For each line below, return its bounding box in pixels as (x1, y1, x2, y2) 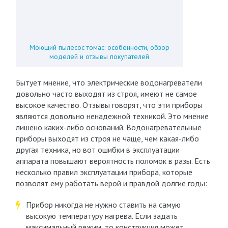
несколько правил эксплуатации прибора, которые (15, 167, 192, 177)
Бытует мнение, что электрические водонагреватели (15, 77, 202, 88)
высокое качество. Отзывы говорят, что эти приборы (15, 100, 203, 110)
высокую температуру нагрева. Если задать (25, 211, 178, 221)
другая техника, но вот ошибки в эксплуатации (15, 145, 180, 155)
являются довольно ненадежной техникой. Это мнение (15, 111, 209, 121)
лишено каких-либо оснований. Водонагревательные (15, 122, 202, 132)
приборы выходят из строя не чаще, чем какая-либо (15, 133, 199, 144)
